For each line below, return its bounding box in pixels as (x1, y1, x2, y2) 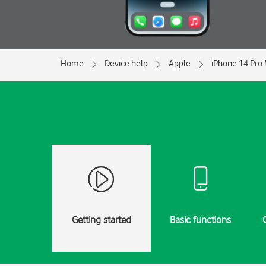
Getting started (71, 214, 131, 226)
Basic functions (170, 214, 232, 226)
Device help (104, 58, 148, 69)
